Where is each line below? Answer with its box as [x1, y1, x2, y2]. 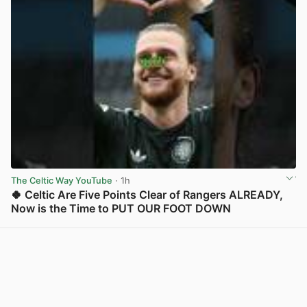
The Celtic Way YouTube [11, 175, 112, 186]
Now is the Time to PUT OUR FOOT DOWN [11, 201, 231, 215]
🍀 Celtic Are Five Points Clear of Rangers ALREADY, [11, 187, 283, 201]
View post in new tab [207, 218, 295, 229]
